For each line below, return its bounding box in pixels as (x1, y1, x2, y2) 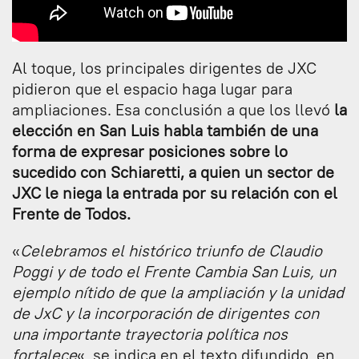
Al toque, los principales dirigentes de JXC (12, 58, 317, 79)
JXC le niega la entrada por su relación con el (12, 183, 337, 204)
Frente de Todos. (12, 204, 131, 224)
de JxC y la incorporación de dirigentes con (12, 303, 319, 324)
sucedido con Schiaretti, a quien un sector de (12, 162, 334, 183)
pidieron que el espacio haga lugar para (12, 79, 292, 99)
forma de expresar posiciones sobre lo (12, 141, 288, 162)
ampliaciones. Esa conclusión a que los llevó (12, 99, 334, 120)
